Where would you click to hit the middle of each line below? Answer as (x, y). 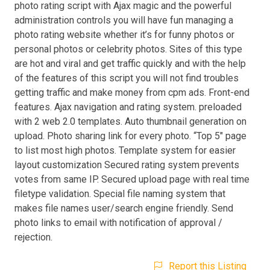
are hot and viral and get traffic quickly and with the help (130, 63)
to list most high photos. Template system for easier (125, 150)
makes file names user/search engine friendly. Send (124, 208)
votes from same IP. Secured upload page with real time (132, 179)
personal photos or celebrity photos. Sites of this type (128, 49)
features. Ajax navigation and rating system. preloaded (128, 107)
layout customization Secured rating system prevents (127, 165)
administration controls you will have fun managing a (124, 20)
